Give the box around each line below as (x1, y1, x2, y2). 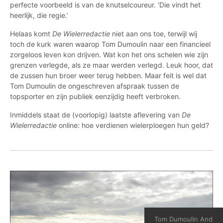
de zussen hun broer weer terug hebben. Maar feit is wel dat (10, 71, 207, 80)
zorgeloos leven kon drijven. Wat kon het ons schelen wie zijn (10, 50, 208, 59)
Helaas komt (10, 29, 52, 38)
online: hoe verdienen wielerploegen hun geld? (57, 121, 209, 129)
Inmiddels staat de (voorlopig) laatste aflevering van (10, 111, 182, 119)
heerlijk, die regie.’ (10, 11, 68, 19)
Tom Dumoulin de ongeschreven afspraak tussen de (10, 82, 179, 90)
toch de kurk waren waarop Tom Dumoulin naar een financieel (10, 40, 211, 48)
